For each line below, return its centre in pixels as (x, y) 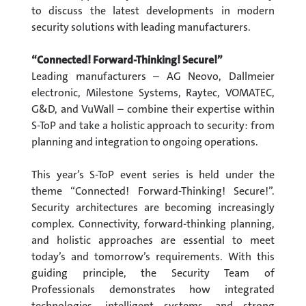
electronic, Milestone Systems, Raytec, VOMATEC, (153, 92)
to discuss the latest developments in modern (153, 10)
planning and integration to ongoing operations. (145, 141)
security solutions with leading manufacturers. (141, 27)
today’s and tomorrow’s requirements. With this (153, 256)
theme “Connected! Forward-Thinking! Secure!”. (153, 191)
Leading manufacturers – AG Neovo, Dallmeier (153, 76)
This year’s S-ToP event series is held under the (153, 174)
